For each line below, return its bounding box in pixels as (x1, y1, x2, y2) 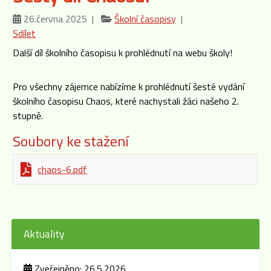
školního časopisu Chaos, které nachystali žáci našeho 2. (13, 94, 240, 108)
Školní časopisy (114, 11, 177, 26)
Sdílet (13, 26, 36, 41)
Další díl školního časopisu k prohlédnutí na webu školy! (13, 45, 233, 60)
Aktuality (24, 226, 65, 242)
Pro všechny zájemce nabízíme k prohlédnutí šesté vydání (13, 79, 245, 94)
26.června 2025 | (21, 11, 102, 26)
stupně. (13, 108, 44, 123)
